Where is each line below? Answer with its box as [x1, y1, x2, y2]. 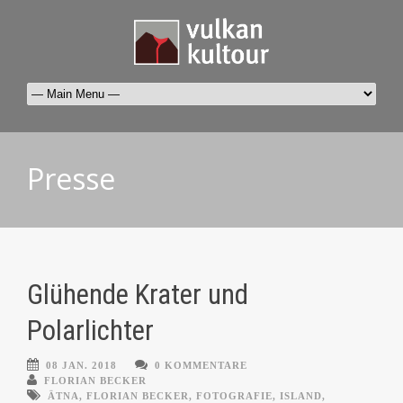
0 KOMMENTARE [155, 360, 247, 372]
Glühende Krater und [27, 278, 248, 312]
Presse [27, 159, 115, 199]
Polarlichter [27, 314, 154, 348]
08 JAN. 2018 [46, 360, 117, 372]
